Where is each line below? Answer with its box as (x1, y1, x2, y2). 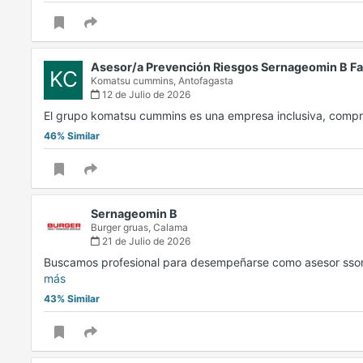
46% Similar (44, 130, 100, 143)
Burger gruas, (91, 221, 153, 234)
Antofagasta (178, 75, 233, 88)
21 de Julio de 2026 (100, 235, 190, 248)
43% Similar (44, 293, 100, 305)
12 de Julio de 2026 (100, 88, 190, 101)
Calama (153, 221, 188, 234)
